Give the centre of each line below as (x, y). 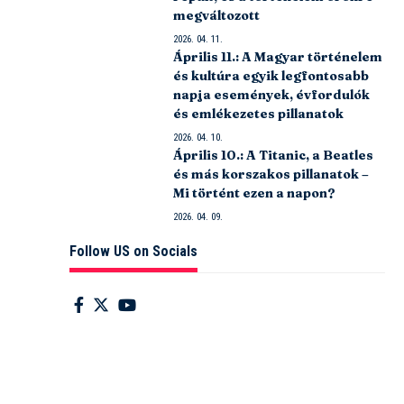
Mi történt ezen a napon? (255, 193)
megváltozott (217, 15)
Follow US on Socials (134, 251)
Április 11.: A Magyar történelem (278, 56)
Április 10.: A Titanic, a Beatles (274, 155)
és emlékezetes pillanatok (259, 113)
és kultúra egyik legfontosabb (271, 75)
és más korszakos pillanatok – (271, 174)
